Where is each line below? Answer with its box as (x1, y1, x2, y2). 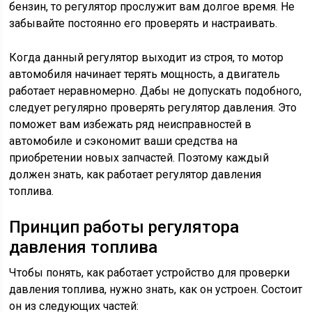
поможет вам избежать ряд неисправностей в (9, 118, 252, 132)
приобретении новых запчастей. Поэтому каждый (9, 151, 270, 165)
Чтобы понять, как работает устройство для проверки (9, 266, 290, 280)
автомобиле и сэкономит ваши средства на (9, 134, 238, 148)
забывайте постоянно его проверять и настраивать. (9, 17, 278, 31)
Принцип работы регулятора (9, 217, 240, 237)
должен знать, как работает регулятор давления (9, 168, 262, 182)
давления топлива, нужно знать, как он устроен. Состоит (9, 283, 303, 297)
